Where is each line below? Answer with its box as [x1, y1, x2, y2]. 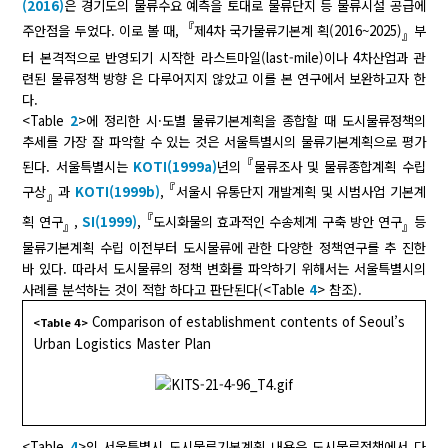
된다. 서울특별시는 [22, 156, 133, 176]
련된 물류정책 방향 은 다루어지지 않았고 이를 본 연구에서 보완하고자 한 [22, 68, 426, 88]
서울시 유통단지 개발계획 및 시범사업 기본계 [175, 182, 426, 202]
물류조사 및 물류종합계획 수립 [254, 156, 426, 176]
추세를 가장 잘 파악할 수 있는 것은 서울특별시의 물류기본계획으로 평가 [22, 131, 426, 151]
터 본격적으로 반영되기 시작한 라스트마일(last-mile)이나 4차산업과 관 [22, 47, 426, 67]
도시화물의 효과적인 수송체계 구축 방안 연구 [152, 212, 403, 232]
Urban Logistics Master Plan [33, 334, 212, 354]
